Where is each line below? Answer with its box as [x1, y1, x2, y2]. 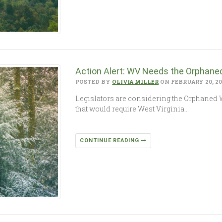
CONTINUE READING [80, 137, 141, 144]
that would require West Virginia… [75, 104, 189, 113]
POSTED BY [75, 77, 112, 85]
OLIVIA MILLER [112, 77, 159, 85]
